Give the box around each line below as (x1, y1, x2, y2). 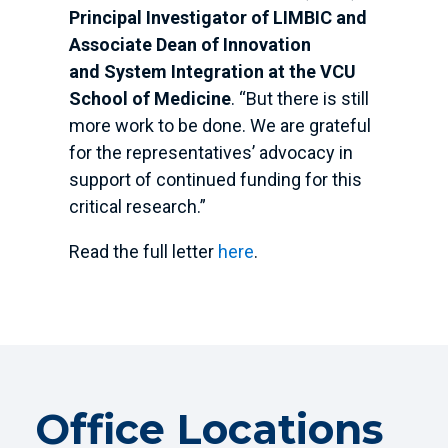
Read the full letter (68, 241, 218, 263)
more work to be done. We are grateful (68, 115, 371, 137)
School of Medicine (68, 88, 231, 110)
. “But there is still (230, 88, 369, 110)
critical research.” (68, 196, 206, 218)
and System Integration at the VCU (68, 61, 356, 83)
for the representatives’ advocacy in (68, 142, 353, 164)
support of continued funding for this (68, 169, 362, 191)
